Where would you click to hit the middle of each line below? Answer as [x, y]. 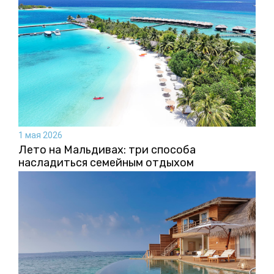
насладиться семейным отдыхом [106, 163]
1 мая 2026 [40, 135]
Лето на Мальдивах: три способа [107, 150]
